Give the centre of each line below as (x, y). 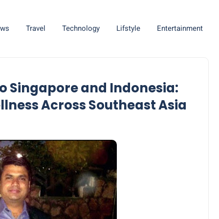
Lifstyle (128, 28)
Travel (35, 28)
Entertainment (180, 28)
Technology (81, 28)
